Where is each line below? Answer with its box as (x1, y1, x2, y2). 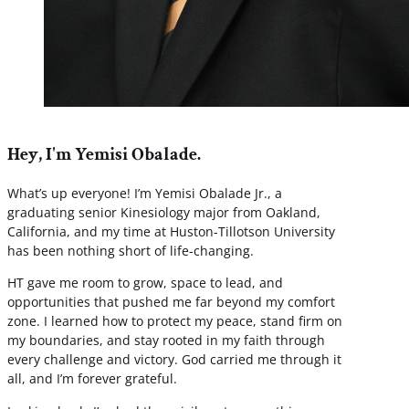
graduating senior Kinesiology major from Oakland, (7, 203, 320, 221)
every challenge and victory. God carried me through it (7, 351, 341, 369)
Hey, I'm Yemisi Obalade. (7, 142, 201, 166)
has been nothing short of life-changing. (7, 241, 254, 259)
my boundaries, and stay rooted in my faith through (7, 331, 325, 350)
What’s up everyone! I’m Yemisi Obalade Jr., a (7, 184, 282, 202)
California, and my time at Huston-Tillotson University (7, 222, 335, 240)
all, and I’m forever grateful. (7, 370, 177, 388)
